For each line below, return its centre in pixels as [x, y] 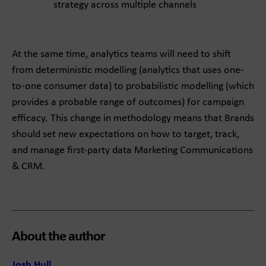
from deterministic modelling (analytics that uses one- [128, 70]
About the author [58, 237]
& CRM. [28, 167]
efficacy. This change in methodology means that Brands [133, 118]
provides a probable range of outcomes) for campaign [128, 102]
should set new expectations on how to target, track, [126, 134]
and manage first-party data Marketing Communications [132, 151]
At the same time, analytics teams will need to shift [121, 54]
